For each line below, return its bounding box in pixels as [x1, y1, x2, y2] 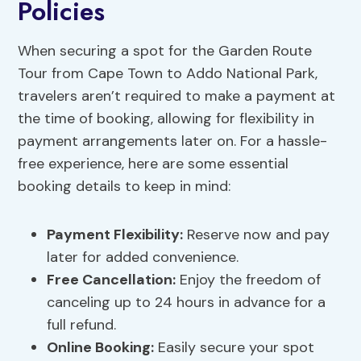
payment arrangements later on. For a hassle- [18, 131, 328, 151]
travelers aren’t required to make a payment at [18, 86, 336, 106]
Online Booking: [47, 338, 155, 358]
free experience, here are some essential [18, 154, 289, 174]
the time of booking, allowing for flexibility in [18, 109, 315, 129]
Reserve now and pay [183, 225, 330, 245]
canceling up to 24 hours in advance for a [47, 293, 326, 313]
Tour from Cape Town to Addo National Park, [18, 64, 318, 84]
